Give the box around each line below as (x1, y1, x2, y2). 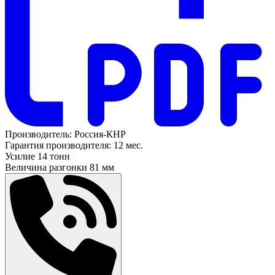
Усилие (5, 150, 35, 161)
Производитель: (5, 128, 74, 139)
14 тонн (37, 150, 70, 161)
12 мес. (114, 139, 143, 150)
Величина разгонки (5, 161, 87, 172)
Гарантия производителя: (5, 139, 111, 150)
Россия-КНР (74, 128, 126, 139)
